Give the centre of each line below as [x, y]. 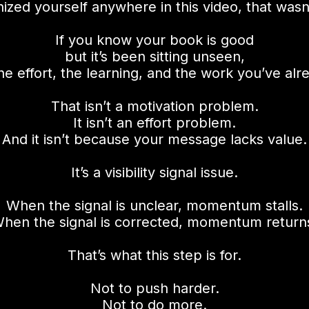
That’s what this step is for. [154, 255]
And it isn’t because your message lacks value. [154, 139]
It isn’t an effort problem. [154, 122]
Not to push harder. [154, 288]
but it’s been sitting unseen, [154, 56]
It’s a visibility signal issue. [154, 172]
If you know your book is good [154, 40]
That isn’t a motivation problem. [154, 106]
